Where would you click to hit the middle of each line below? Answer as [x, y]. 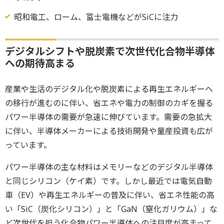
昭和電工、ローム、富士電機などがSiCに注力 [96, 17]
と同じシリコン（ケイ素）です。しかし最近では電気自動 [108, 181]
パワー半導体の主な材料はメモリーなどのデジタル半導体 [109, 167]
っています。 [28, 145]
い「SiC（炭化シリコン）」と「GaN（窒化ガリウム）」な [111, 209]
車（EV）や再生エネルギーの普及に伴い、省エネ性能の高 [110, 195]
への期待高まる [40, 63]
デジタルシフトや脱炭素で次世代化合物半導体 [110, 51]
